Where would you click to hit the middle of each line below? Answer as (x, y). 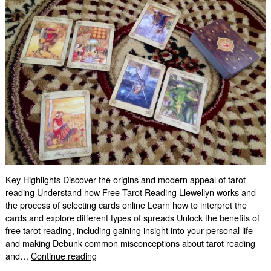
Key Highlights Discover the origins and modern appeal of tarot (125, 180)
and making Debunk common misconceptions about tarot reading (130, 243)
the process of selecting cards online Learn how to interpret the (126, 205)
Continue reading (64, 256)
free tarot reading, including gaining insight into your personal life (129, 230)
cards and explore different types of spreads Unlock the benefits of (132, 218)
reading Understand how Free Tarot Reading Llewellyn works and (130, 192)
